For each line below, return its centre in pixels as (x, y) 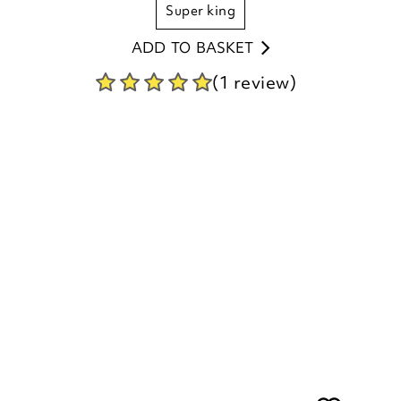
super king (205, 11)
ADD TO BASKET (192, 48)
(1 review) (254, 83)
